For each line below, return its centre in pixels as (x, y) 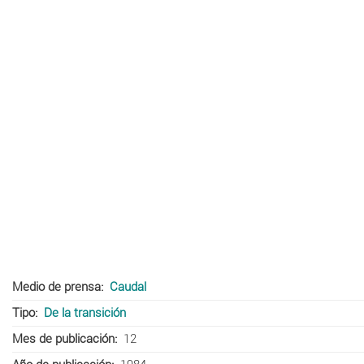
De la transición (84, 312)
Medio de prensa (56, 286)
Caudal (128, 286)
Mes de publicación (63, 338)
